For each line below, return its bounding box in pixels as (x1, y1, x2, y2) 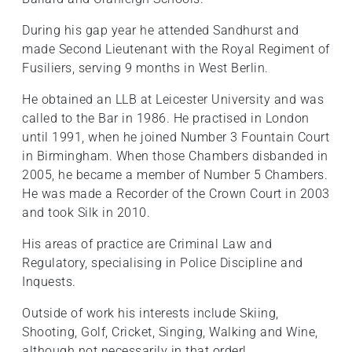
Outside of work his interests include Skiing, (22, 306, 279, 321)
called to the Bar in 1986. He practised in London (22, 111, 310, 126)
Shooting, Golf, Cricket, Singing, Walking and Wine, (22, 324, 318, 340)
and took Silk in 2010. (22, 205, 150, 221)
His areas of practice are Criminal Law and (22, 236, 272, 252)
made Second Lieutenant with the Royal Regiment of (22, 42, 330, 57)
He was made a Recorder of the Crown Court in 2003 (22, 186, 330, 202)
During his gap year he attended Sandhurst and (22, 23, 299, 38)
